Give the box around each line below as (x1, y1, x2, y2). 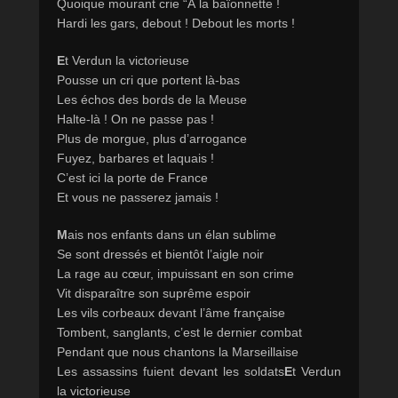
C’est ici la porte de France (57, 171, 208, 186)
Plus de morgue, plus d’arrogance (57, 131, 247, 147)
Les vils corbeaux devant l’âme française (57, 306, 285, 321)
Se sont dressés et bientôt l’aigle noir (57, 247, 264, 262)
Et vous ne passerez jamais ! (57, 190, 219, 205)
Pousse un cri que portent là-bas (57, 73, 240, 88)
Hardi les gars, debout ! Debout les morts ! (57, 16, 295, 31)
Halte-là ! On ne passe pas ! (57, 112, 214, 127)
